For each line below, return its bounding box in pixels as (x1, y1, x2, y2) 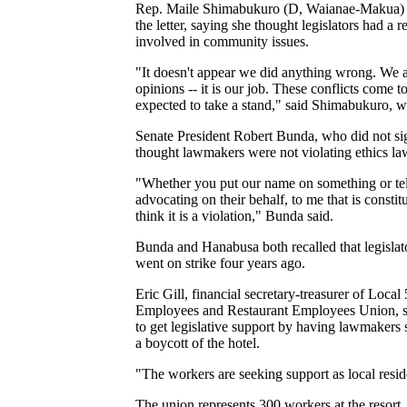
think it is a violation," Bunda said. (135, 207, 334, 223)
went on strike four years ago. (135, 254, 306, 271)
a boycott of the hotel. (135, 334, 261, 351)
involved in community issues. (135, 33, 310, 49)
